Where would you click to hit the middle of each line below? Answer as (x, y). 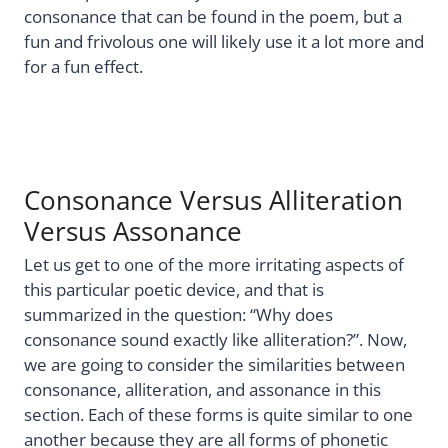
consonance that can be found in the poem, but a (213, 16)
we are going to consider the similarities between (214, 365)
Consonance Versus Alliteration (213, 199)
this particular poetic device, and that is (174, 290)
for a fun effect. (83, 66)
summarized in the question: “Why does (178, 315)
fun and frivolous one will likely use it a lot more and (224, 41)
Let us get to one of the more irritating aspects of (214, 265)
